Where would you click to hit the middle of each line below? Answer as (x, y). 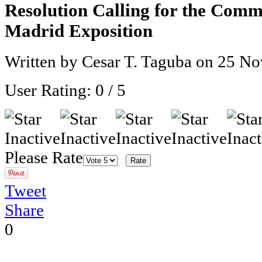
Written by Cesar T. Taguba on (111, 62)
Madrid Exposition (79, 31)
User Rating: (50, 90)
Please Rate (44, 158)
